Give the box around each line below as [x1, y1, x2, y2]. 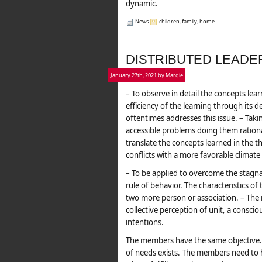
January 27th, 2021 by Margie [111, 71, 183, 79]
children [159, 18, 180, 25]
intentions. [126, 217, 164, 227]
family [182, 18, 197, 25]
